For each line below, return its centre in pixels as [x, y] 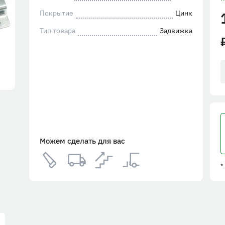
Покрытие [56, 13]
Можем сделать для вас [82, 141]
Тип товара [57, 31]
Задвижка [176, 31]
